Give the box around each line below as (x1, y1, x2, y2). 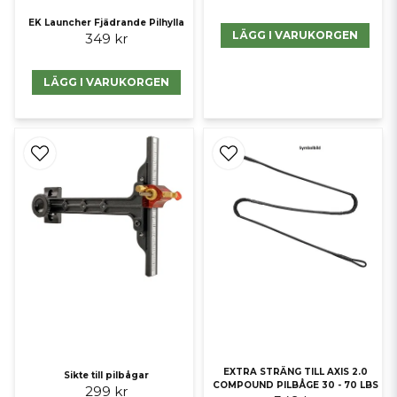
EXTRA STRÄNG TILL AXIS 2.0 (222, 366, 368, 378)
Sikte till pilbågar (64, 370, 150, 382)
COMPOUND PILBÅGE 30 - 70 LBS (212, 379, 378, 391)
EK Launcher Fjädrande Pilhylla (28, 17, 185, 28)
